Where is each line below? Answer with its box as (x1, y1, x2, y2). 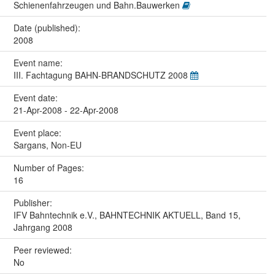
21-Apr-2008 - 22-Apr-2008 (13, 103, 118, 116)
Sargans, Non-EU (13, 138, 82, 151)
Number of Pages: (13, 161, 87, 174)
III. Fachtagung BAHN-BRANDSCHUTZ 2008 (13, 68, 190, 81)
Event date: (13, 91, 60, 104)
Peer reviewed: (13, 243, 74, 256)
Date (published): (13, 21, 83, 34)
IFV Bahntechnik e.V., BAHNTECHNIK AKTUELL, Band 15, (13, 208, 241, 221)
